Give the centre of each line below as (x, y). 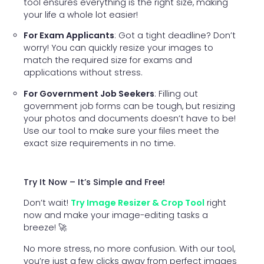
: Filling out (176, 93)
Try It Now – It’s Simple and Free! (94, 182)
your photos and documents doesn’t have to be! (130, 118)
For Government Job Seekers (89, 93)
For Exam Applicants (69, 36)
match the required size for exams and (108, 60)
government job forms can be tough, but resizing (129, 106)
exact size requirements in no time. (100, 143)
